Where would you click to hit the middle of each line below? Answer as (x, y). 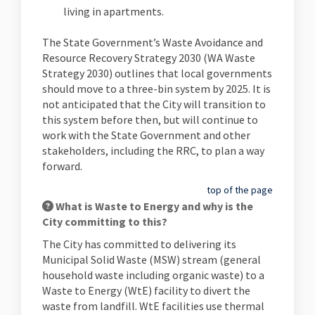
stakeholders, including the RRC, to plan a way (153, 150)
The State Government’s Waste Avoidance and (153, 42)
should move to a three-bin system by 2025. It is (156, 89)
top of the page (240, 190)
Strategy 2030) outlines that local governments (157, 73)
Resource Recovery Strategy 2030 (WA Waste (149, 58)
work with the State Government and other (146, 135)
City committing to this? (105, 221)
